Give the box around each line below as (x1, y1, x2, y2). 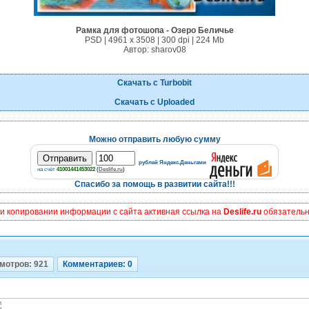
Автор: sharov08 (123, 45, 186, 54)
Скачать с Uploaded (114, 97, 195, 107)
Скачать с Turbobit (117, 78, 192, 88)
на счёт (37, 166, 57, 172)
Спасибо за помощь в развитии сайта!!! (74, 179, 235, 189)
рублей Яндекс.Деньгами (139, 159, 206, 166)
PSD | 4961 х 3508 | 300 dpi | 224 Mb (85, 35, 224, 45)
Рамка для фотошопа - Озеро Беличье (75, 26, 234, 35)
